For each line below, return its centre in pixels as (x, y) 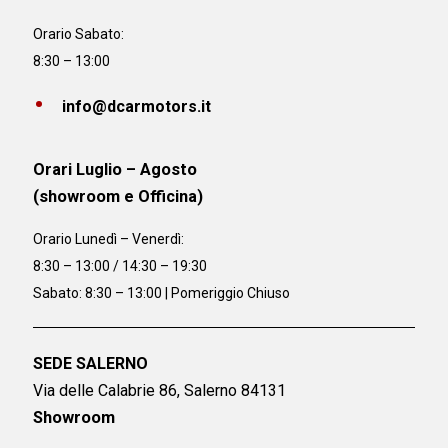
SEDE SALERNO (91, 364)
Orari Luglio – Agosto (115, 169)
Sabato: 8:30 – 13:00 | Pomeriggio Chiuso (162, 293)
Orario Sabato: (79, 33)
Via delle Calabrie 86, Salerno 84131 (160, 391)
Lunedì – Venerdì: (130, 239)
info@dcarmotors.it (137, 106)
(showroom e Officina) (118, 196)
